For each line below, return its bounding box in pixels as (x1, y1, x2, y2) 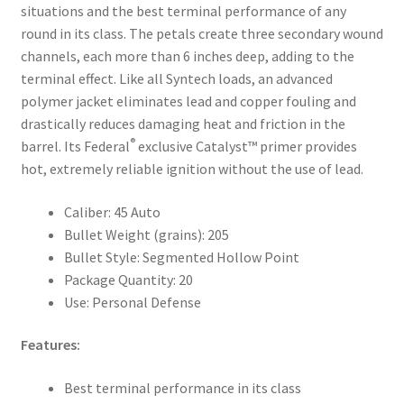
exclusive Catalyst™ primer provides (134, 136, 357, 155)
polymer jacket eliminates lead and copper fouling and (20, 91, 356, 110)
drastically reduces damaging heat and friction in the (20, 114, 345, 133)
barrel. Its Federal (20, 136, 130, 155)
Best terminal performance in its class (63, 378, 301, 397)
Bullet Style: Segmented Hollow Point (63, 247, 299, 266)
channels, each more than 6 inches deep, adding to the (20, 46, 354, 65)
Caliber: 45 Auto (63, 202, 161, 221)
